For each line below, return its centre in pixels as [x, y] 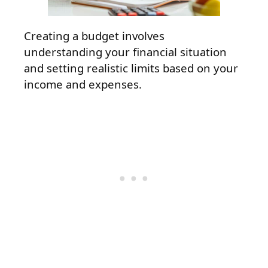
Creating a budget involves [94, 35]
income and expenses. [83, 84]
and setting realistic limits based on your [131, 68]
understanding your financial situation [125, 51]
